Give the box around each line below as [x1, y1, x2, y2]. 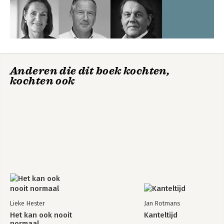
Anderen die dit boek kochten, [10, 64, 170, 77]
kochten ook [10, 74, 75, 87]
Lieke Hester [10, 199, 45, 207]
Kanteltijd [144, 210, 177, 219]
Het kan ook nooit [10, 210, 72, 219]
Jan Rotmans [144, 199, 180, 207]
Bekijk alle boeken [10, 25, 71, 33]
